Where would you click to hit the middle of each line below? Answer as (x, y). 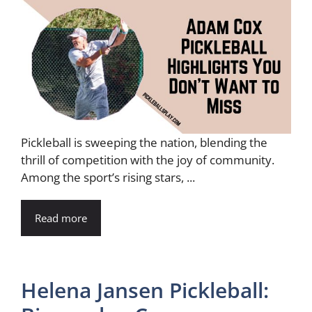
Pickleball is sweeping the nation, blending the (144, 142)
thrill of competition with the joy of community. (148, 159)
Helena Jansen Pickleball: (145, 290)
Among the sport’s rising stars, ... (108, 177)
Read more (61, 218)
